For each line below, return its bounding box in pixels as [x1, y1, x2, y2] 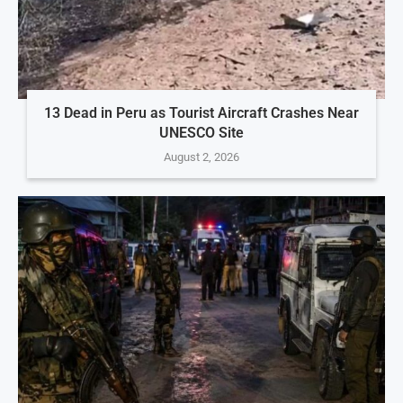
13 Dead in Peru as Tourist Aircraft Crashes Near [43, 104, 359, 122]
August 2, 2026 [163, 150, 239, 165]
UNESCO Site [158, 124, 244, 142]
